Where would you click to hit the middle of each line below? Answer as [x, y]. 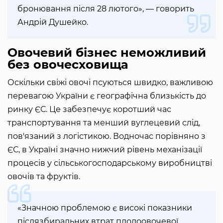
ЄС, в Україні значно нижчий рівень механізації [105, 150]
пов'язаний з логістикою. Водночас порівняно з [107, 136]
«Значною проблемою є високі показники [105, 208]
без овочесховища [68, 65]
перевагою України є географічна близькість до [107, 96]
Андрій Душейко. [53, 22]
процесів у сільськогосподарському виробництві [110, 163]
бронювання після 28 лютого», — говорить [106, 9]
